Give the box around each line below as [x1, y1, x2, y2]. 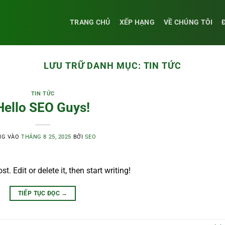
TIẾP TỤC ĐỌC [18, 189, 62, 197]
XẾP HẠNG [119, 18, 155, 27]
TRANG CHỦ [70, 18, 110, 27]
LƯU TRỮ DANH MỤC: [43, 60, 144, 71]
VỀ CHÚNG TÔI [164, 18, 213, 27]
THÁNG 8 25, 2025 [21, 133, 71, 140]
